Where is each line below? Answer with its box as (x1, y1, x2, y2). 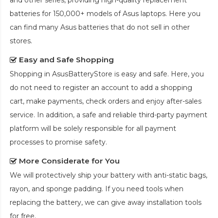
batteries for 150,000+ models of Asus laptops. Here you (10, 9, 200, 18)
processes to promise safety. (10, 138, 107, 147)
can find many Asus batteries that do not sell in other (10, 23, 190, 32)
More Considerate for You (19, 156, 120, 166)
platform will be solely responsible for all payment (10, 124, 176, 133)
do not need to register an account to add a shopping (10, 83, 192, 92)
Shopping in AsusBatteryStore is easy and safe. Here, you (10, 70, 204, 79)
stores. (10, 36, 32, 46)
